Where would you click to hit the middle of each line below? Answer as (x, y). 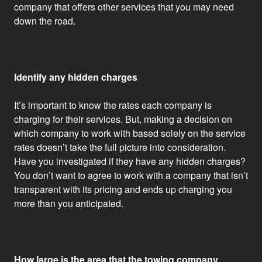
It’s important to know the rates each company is (113, 105)
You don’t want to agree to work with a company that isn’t (131, 175)
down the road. (46, 21)
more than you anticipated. (70, 203)
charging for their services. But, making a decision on (123, 119)
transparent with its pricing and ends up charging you (123, 189)
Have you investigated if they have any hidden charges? (130, 161)
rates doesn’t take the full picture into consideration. (120, 147)
